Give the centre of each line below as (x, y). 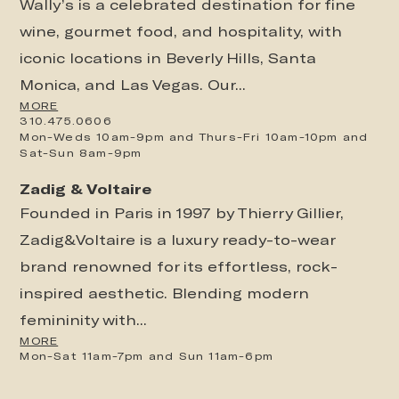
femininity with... (84, 320)
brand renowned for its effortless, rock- (179, 266)
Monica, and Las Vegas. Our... (133, 85)
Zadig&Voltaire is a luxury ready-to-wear (178, 240)
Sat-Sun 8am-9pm (81, 153)
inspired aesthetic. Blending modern (165, 293)
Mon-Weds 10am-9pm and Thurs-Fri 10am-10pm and (194, 137)
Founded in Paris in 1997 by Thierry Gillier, (182, 213)
